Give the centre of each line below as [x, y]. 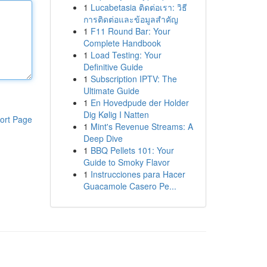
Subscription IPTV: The [133, 79]
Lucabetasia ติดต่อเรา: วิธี [139, 7]
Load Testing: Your [126, 55]
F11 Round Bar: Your [130, 31]
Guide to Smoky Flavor [126, 162]
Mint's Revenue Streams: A [142, 126]
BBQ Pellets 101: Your [132, 150]
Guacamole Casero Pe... [130, 186]
